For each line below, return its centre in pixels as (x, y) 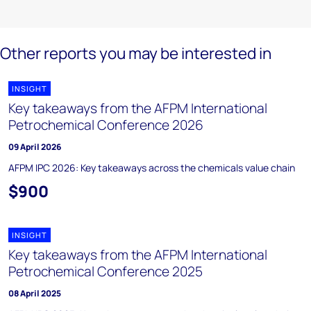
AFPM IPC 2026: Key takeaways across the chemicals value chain (152, 168)
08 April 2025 (35, 293)
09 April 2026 (35, 147)
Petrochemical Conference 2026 (106, 125)
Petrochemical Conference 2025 (106, 271)
